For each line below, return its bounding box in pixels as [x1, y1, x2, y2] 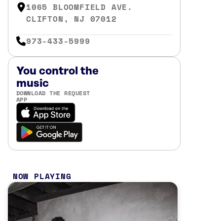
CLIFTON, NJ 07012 [26, 13, 117, 25]
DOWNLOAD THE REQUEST [16, 88, 90, 97]
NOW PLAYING [12, 170, 72, 182]
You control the [16, 65, 99, 77]
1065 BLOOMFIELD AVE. [26, 1, 133, 13]
